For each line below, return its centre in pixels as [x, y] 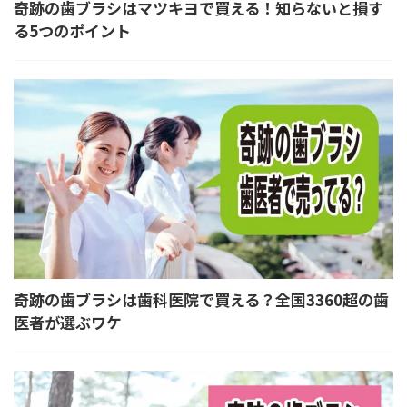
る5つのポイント [72, 31]
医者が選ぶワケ [68, 323]
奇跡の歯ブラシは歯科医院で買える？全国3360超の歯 [201, 300]
